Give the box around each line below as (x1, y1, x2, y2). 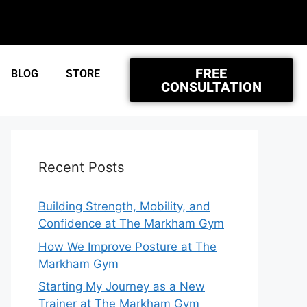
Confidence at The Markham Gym (38, 217, 224, 230)
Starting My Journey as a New (38, 280, 205, 293)
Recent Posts (38, 159, 124, 175)
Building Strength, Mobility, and (38, 199, 210, 213)
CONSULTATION (160, 79, 262, 95)
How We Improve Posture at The (38, 239, 217, 254)
